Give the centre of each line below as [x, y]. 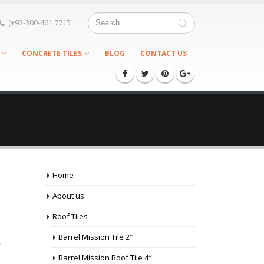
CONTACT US [164, 53]
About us [68, 196]
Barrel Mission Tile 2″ [95, 237]
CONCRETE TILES [52, 53]
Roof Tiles [70, 216]
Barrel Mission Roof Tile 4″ [105, 258]
